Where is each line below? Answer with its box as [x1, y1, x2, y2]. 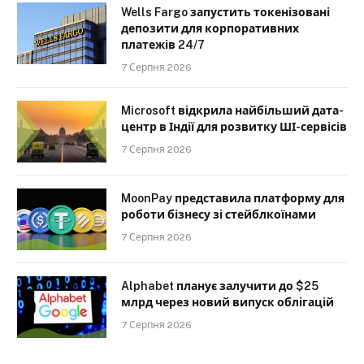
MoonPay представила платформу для [121, 191, 344, 205]
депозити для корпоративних [121, 21, 299, 35]
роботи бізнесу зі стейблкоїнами [121, 207, 316, 221]
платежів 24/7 [121, 37, 205, 51]
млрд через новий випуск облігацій [121, 295, 334, 309]
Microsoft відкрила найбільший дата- [121, 103, 344, 117]
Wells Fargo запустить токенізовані [121, 5, 330, 19]
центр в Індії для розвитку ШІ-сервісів [121, 119, 347, 133]
